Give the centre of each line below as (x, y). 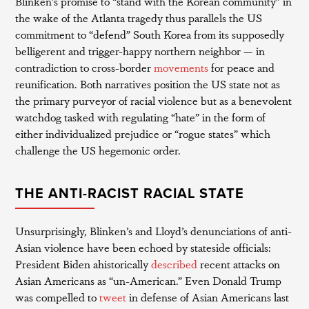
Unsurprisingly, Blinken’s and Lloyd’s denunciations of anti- (154, 230)
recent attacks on (239, 263)
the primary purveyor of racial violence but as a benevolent (154, 100)
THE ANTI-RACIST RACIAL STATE (130, 193)
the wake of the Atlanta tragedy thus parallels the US (139, 17)
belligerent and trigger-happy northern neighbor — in (140, 50)
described (173, 263)
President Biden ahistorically (82, 263)
